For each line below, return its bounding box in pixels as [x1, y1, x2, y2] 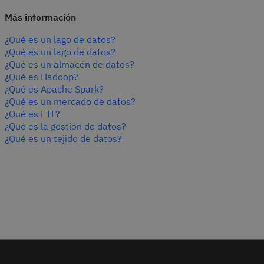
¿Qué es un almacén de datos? [5, 58, 134, 71]
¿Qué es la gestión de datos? [5, 120, 126, 133]
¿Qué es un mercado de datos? [5, 95, 136, 108]
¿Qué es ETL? [5, 108, 60, 120]
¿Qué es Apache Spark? [5, 83, 104, 95]
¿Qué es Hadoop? [5, 71, 78, 83]
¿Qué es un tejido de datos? [5, 133, 122, 145]
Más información [5, 11, 76, 24]
